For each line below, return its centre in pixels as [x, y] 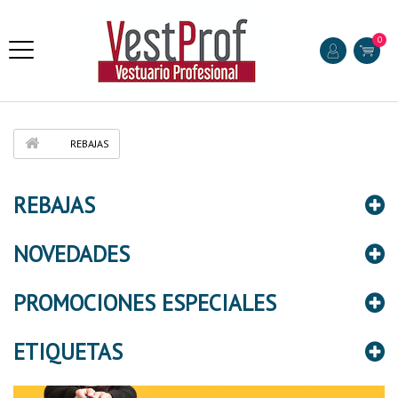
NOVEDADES [72, 254]
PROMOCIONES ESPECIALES [145, 303]
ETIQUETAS [68, 352]
